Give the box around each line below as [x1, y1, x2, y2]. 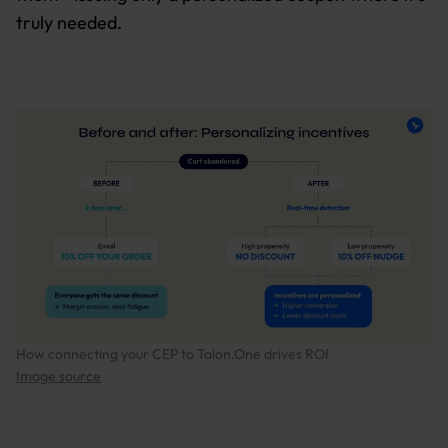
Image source [16, 367, 101, 385]
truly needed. [16, 11, 122, 34]
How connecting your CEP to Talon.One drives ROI [16, 345, 329, 363]
